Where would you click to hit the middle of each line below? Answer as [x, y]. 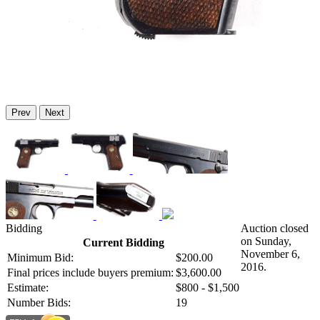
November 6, [270, 254]
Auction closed [275, 229]
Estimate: [28, 288]
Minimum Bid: [40, 258]
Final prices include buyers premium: [90, 273]
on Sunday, [266, 241]
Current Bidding [123, 243]
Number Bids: [39, 303]
